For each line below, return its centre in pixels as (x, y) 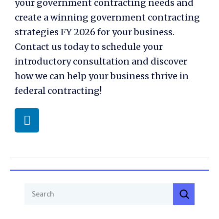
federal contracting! (58, 91)
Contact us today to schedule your (89, 47)
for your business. (135, 32)
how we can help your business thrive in (102, 76)
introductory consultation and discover (101, 62)
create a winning (53, 18)
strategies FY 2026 (55, 32)
